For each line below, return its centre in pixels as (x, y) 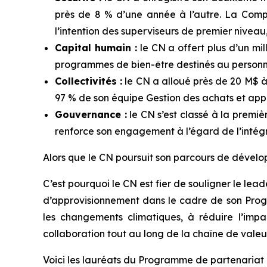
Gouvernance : (91, 114)
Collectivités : (89, 81)
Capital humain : (96, 48)
